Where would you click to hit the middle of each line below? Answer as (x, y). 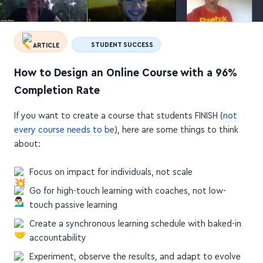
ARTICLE (46, 38)
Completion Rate (57, 84)
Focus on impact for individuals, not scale (111, 166)
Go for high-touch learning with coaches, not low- (127, 185)
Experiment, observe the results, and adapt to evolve (135, 250)
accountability (58, 232)
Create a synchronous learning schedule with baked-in (135, 218)
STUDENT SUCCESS (122, 38)
